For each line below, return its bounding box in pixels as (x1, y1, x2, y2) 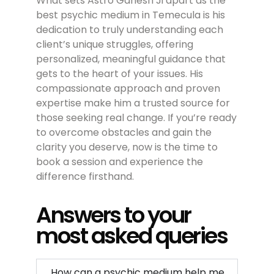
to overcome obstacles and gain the (36, 125, 212, 140)
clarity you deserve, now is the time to (36, 140, 218, 155)
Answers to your (36, 199, 191, 231)
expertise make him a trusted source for (36, 96, 231, 111)
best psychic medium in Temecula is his (36, 8, 226, 23)
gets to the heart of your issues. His (36, 67, 204, 81)
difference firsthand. (36, 169, 135, 184)
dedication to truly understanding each (36, 23, 224, 37)
